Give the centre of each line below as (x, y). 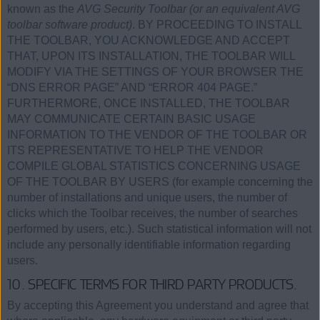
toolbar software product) (70, 25)
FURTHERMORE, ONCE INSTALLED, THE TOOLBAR (149, 104)
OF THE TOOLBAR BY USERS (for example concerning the (160, 182)
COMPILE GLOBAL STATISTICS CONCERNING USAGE (154, 166)
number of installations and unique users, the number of (147, 198)
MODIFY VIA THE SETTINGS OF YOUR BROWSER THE (155, 72)
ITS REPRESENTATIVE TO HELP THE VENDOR (135, 151)
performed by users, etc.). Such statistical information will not (159, 229)
